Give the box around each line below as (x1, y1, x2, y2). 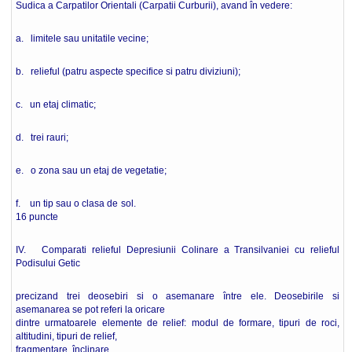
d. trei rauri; (16, 132, 68, 143)
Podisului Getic (16, 258, 80, 269)
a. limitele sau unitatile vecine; (16, 33, 148, 44)
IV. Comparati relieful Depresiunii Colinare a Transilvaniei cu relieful (16, 244, 339, 255)
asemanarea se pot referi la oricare (16, 304, 165, 315)
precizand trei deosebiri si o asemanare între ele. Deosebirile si (16, 291, 339, 302)
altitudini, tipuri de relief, (16, 331, 117, 342)
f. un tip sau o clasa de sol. (16, 198, 339, 209)
